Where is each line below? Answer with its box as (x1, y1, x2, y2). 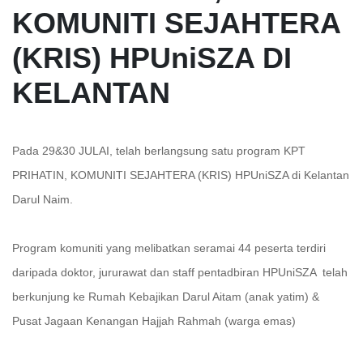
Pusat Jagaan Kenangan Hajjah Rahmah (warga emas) (12, 314, 299, 327)
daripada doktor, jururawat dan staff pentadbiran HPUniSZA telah (12, 266, 348, 279)
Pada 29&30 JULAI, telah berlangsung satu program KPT (12, 144, 305, 157)
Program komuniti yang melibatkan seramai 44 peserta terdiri (12, 241, 326, 254)
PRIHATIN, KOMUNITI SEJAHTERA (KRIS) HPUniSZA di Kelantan (12, 169, 349, 181)
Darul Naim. (12, 193, 73, 206)
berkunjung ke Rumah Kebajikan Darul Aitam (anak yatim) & (12, 290, 319, 303)
